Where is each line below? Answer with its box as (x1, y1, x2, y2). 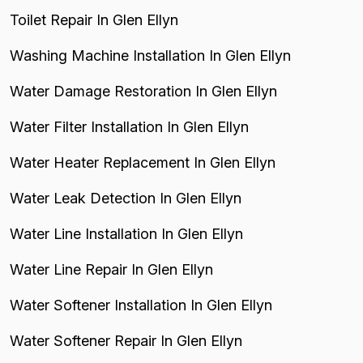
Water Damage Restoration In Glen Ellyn (10, 83, 277, 100)
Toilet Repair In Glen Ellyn (10, 11, 178, 28)
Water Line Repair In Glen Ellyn (10, 261, 213, 278)
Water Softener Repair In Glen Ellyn (10, 332, 242, 349)
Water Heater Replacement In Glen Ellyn (10, 154, 275, 171)
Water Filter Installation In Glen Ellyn (10, 118, 249, 135)
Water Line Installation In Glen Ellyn (10, 225, 243, 242)
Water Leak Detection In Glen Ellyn (10, 190, 241, 207)
